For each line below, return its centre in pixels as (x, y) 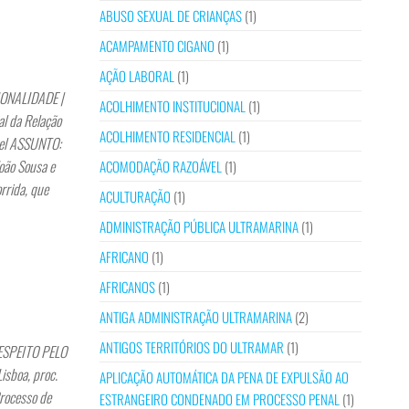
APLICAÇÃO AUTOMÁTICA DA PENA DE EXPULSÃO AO (224, 377)
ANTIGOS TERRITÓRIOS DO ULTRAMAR (191, 347)
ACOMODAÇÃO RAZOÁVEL (160, 166)
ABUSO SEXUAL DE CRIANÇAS (170, 16)
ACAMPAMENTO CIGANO (157, 46)
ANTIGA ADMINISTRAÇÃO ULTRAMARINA (195, 317)
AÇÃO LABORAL (136, 76)
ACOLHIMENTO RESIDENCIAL (167, 136)
